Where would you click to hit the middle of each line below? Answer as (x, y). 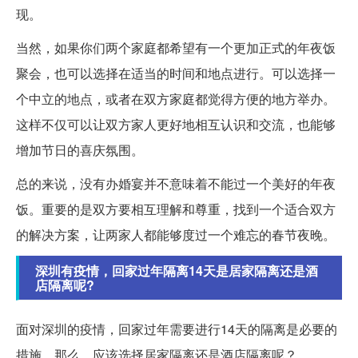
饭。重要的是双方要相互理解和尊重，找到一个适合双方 (176, 209)
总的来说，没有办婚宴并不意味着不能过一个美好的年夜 (176, 184)
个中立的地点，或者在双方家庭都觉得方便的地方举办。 (176, 99)
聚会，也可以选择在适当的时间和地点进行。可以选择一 (176, 74)
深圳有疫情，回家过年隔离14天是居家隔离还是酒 (177, 271)
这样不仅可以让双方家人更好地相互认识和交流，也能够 (176, 125)
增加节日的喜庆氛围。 (80, 150)
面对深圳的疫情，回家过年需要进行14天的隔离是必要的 (177, 329)
